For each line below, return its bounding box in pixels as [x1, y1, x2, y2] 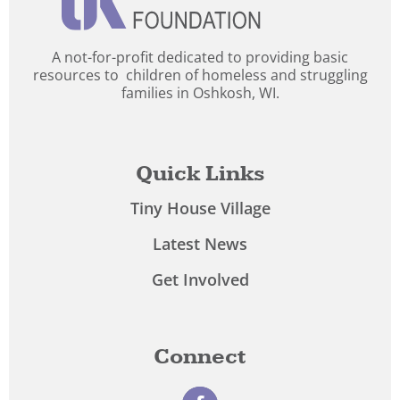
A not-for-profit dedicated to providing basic [52, 46, 348, 67]
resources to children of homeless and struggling [32, 64, 368, 85]
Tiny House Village [129, 196, 271, 219]
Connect [154, 342, 246, 371]
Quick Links [135, 159, 265, 188]
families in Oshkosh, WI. [121, 82, 279, 103]
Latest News [153, 232, 247, 254]
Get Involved [151, 268, 249, 290]
